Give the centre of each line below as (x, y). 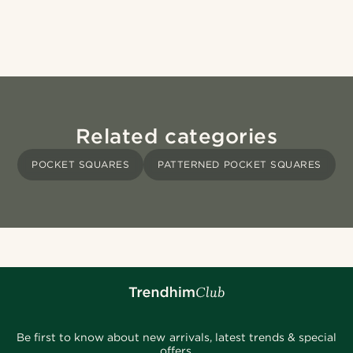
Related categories (176, 136)
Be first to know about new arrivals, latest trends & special (176, 338)
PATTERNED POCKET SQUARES (240, 165)
